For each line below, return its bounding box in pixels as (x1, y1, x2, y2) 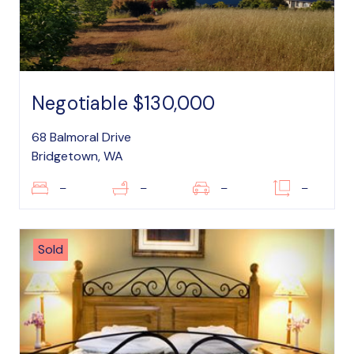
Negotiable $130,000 (32, 91, 216, 115)
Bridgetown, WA (32, 148, 123, 164)
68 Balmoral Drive (32, 129, 131, 145)
